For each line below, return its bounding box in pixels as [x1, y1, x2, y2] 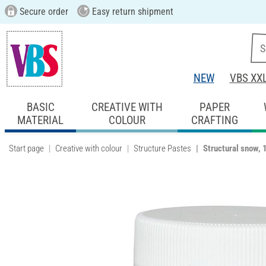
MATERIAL [17, 113, 64, 127]
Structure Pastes [134, 142, 191, 154]
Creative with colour [55, 142, 122, 154]
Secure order [17, 6, 68, 17]
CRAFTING [191, 113, 238, 127]
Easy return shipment [89, 6, 173, 17]
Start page [9, 142, 44, 154]
